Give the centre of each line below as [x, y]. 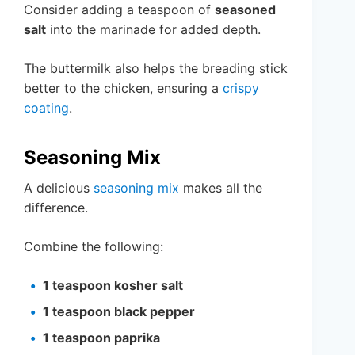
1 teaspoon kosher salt [113, 285]
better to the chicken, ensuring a [123, 88]
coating [46, 107]
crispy [241, 88]
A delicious [59, 187]
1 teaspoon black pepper [119, 311]
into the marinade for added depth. [153, 29]
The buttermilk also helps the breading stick [156, 68]
